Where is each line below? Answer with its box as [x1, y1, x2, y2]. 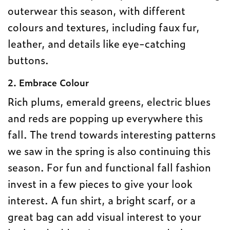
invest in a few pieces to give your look [8, 175, 193, 191]
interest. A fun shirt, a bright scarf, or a [8, 191, 196, 207]
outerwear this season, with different [8, 2, 186, 18]
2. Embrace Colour [8, 75, 89, 89]
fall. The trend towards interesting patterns [8, 126, 216, 142]
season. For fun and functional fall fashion [8, 159, 212, 175]
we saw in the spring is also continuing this [8, 142, 211, 158]
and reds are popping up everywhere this [8, 109, 203, 125]
